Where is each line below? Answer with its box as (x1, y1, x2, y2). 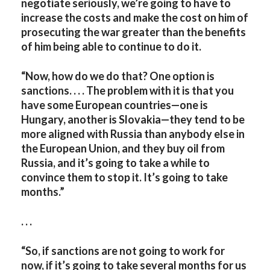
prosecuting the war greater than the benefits (21, 25, 246, 39)
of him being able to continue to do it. (21, 40, 201, 54)
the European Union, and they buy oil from (21, 142, 225, 155)
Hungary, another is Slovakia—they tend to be (21, 113, 245, 127)
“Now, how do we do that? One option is (21, 69, 215, 83)
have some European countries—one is (21, 98, 208, 112)
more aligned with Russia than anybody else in (21, 127, 245, 141)
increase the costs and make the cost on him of (21, 11, 248, 25)
